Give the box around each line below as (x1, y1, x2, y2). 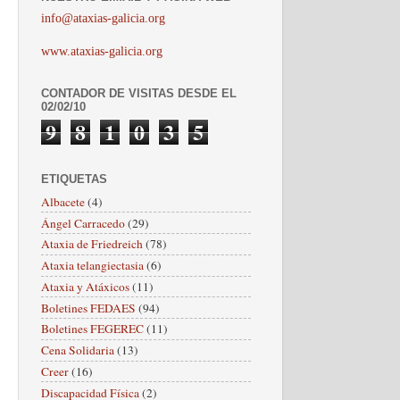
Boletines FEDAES (41, 299, 136, 316)
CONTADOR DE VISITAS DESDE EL (41, 86, 237, 100)
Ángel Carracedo (41, 214, 125, 231)
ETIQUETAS (41, 172, 107, 186)
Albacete (41, 193, 85, 210)
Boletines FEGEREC (41, 321, 144, 337)
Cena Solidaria (41, 342, 114, 359)
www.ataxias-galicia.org (41, 44, 162, 58)
